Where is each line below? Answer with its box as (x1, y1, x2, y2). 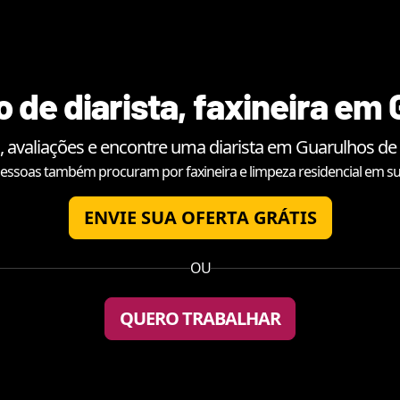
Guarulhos (296, 134, 374, 159)
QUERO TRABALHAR (120, 305, 280, 330)
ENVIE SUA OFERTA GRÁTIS (83, 204, 317, 229)
